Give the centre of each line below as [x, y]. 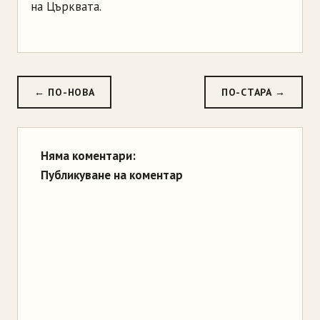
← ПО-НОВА [65, 92]
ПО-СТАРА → [254, 92]
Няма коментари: [88, 156]
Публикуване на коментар [112, 175]
